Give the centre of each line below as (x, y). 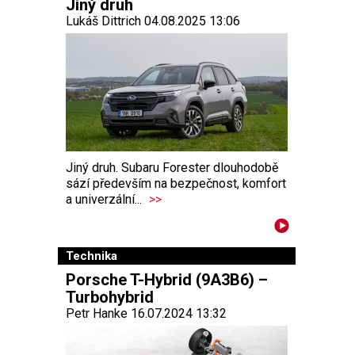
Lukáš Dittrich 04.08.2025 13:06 (153, 21)
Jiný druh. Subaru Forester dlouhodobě (172, 168)
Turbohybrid (110, 298)
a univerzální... (105, 200)
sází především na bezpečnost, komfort (176, 184)
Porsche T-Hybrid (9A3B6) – (167, 280)
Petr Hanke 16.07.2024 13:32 (146, 314)
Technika (92, 256)
